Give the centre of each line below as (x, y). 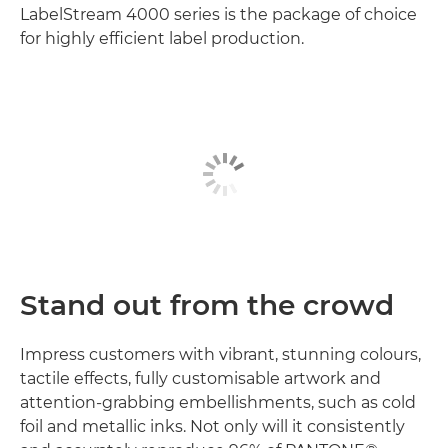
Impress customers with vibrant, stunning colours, (220, 355)
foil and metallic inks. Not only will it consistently (212, 427)
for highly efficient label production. (162, 38)
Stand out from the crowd (207, 305)
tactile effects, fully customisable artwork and (200, 379)
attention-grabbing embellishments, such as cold (218, 403)
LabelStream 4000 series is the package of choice (218, 14)
